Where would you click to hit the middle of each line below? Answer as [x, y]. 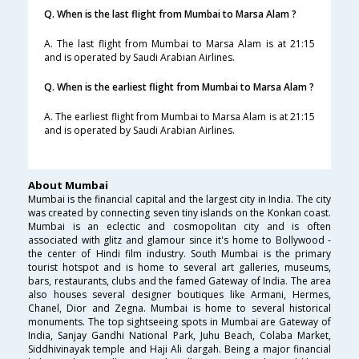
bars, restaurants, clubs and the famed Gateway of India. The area [179, 281]
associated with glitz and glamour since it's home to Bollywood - [179, 240]
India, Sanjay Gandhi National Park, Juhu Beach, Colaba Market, [179, 336]
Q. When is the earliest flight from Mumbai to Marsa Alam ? [179, 87]
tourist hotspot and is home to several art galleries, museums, [179, 268]
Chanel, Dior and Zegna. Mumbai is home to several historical [179, 309]
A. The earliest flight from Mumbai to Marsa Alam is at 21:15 [179, 117]
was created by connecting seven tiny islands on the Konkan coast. [179, 213]
